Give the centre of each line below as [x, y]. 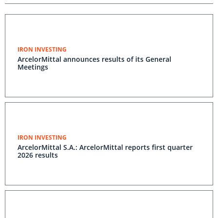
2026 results [38, 155]
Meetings [33, 67]
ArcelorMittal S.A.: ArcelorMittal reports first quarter [105, 147]
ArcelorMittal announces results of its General [94, 59]
